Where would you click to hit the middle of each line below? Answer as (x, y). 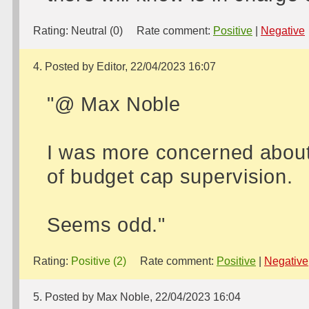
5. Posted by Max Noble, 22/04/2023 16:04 (137, 297)
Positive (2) (99, 261)
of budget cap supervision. (170, 176)
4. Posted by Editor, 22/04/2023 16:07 (124, 67)
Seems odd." (106, 225)
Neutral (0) (97, 31)
